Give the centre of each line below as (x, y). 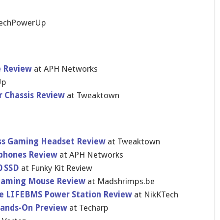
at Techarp (88, 208)
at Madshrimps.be (120, 181)
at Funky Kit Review (55, 168)
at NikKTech (155, 194)
